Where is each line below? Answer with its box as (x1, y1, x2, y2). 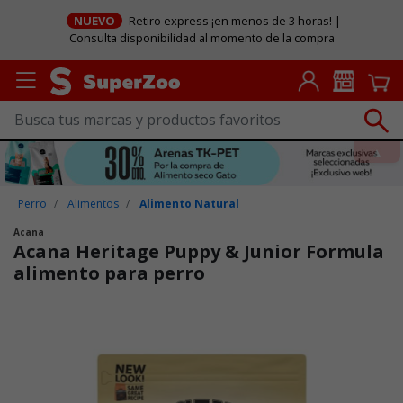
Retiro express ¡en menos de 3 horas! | (126, 13, 342, 30)
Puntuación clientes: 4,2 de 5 (14, 305, 184, 323)
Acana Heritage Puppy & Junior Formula (13, 238, 384, 264)
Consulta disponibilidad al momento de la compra (68, 30, 335, 47)
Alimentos (67, 195, 120, 211)
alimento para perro (13, 260, 205, 285)
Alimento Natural (139, 195, 240, 211)
